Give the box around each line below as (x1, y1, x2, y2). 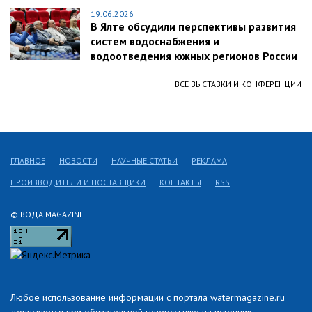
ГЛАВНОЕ (10, 155, 45, 166)
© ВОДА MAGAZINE (10, 209, 84, 220)
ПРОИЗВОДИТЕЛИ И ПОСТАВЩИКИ (10, 177, 146, 188)
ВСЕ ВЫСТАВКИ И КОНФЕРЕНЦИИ (175, 79, 302, 90)
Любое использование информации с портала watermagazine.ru (10, 291, 285, 304)
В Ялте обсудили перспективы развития (91, 19, 296, 34)
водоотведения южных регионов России (91, 49, 297, 63)
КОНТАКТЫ (159, 177, 201, 188)
